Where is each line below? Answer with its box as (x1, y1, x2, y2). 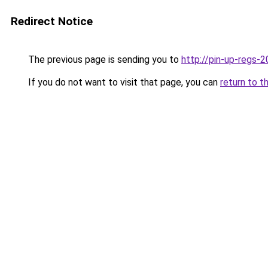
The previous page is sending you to (26, 54, 181, 65)
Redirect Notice (11, 14, 93, 28)
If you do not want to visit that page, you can (26, 77, 220, 88)
